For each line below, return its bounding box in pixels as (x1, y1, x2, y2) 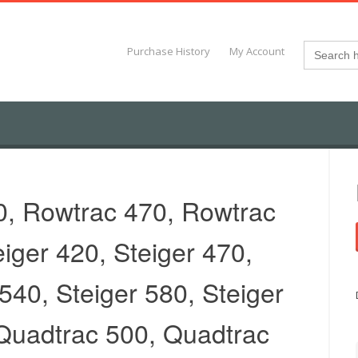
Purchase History (127, 44, 211, 58)
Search (303, 38, 344, 55)
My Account (229, 44, 285, 58)
